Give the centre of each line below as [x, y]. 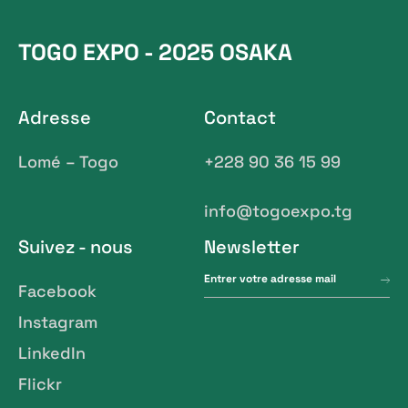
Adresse [55, 117]
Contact [240, 117]
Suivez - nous [76, 246]
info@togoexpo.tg [278, 210]
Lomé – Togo [68, 161]
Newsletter [252, 246]
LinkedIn [52, 352]
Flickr [40, 383]
